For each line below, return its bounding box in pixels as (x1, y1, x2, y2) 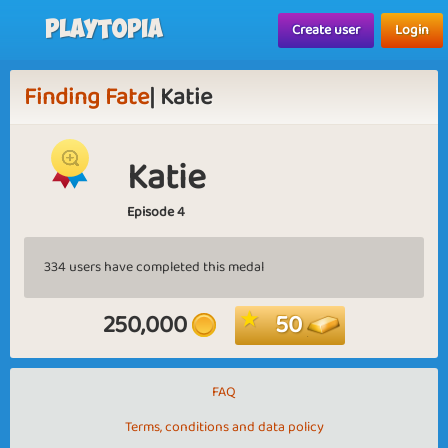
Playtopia (45, 18, 163, 41)
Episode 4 (126, 201, 185, 223)
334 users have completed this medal (44, 256, 264, 278)
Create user (292, 19, 360, 41)
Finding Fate (24, 77, 149, 116)
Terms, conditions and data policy (124, 416, 324, 438)
